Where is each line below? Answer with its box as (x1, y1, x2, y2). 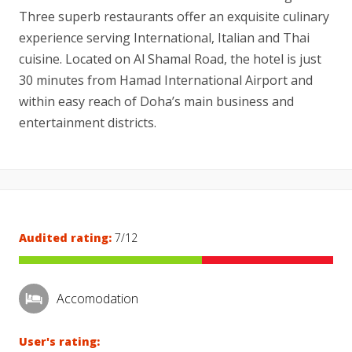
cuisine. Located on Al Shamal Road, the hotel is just (19, 50, 321, 68)
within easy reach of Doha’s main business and (19, 93, 294, 110)
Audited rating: (19, 230, 112, 245)
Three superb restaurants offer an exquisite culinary (19, 8, 329, 25)
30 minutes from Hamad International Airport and (19, 71, 313, 89)
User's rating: (19, 334, 100, 349)
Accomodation (57, 289, 138, 307)
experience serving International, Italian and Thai (19, 29, 310, 46)
